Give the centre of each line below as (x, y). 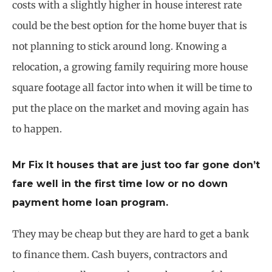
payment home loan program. (90, 202)
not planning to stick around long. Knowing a (120, 46)
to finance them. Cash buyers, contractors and (120, 254)
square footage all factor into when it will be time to (132, 88)
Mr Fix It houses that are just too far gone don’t (136, 165)
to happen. (37, 129)
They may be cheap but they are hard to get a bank (131, 233)
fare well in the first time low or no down (120, 183)
